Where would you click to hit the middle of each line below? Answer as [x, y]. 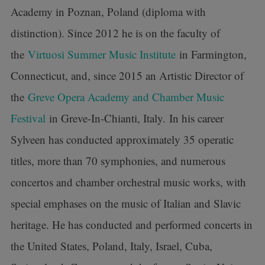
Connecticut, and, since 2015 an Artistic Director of [127, 75]
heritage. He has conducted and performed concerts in [131, 224]
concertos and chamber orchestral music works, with [128, 182]
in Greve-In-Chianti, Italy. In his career [134, 118]
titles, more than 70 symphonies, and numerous [118, 161]
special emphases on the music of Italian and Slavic [125, 203]
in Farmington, [211, 54]
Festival [28, 118]
